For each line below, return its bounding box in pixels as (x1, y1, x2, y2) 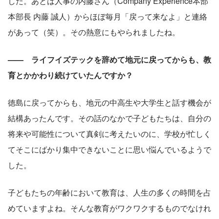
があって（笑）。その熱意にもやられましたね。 (8, 26, 180, 38)
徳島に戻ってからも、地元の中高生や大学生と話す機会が (8, 96, 211, 108)
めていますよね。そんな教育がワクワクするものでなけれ (8, 202, 211, 214)
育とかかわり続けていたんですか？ (8, 69, 133, 81)
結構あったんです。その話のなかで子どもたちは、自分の (8, 112, 211, 124)
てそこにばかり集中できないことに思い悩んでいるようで (8, 143, 211, 155)
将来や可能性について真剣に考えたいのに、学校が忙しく (8, 128, 211, 139)
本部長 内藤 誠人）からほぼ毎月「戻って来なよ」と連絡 (8, 10, 207, 22)
